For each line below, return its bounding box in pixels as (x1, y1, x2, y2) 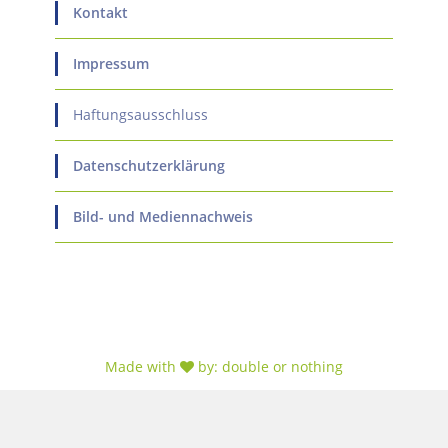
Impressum (73, 54, 149, 73)
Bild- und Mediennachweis (73, 207, 253, 226)
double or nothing (222, 357, 343, 376)
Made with (105, 357, 180, 376)
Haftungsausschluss (73, 105, 208, 124)
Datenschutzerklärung (73, 156, 225, 175)
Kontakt (73, 3, 128, 22)
